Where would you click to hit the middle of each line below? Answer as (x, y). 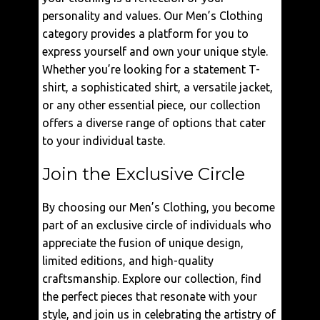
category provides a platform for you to (145, 34)
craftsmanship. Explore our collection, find (152, 279)
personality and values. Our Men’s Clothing (152, 16)
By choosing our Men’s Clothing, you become (159, 207)
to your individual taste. (104, 141)
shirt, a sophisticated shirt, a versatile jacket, (157, 87)
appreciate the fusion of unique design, (143, 243)
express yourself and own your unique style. (155, 51)
